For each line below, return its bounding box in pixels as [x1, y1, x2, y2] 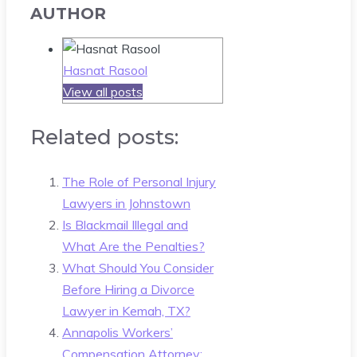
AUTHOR [30, 4, 106, 23]
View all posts [63, 83, 143, 100]
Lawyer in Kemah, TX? [62, 302, 190, 319]
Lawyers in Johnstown [62, 194, 190, 211]
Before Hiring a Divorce [62, 280, 194, 297]
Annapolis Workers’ [62, 324, 173, 340]
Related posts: [30, 124, 178, 150]
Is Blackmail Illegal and [62, 216, 188, 233]
